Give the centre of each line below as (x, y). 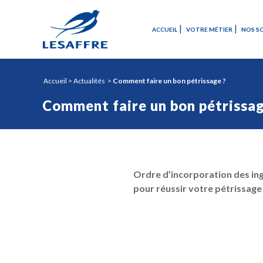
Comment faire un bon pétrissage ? (169, 81)
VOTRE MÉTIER (209, 29)
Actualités (89, 81)
